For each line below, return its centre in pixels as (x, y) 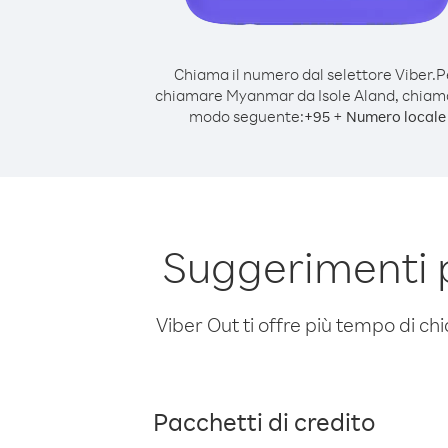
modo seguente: (246, 116)
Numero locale (395, 116)
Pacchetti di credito (264, 421)
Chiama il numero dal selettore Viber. (304, 74)
